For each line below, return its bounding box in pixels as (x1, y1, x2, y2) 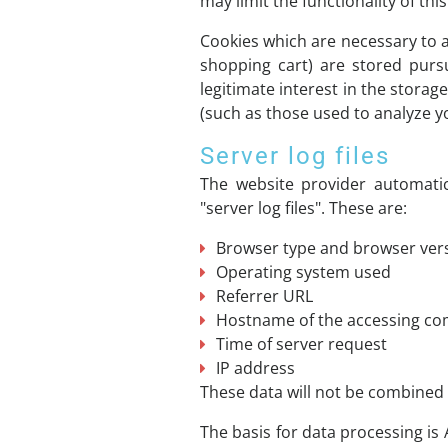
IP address (216, 357, 295, 379)
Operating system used (216, 261, 391, 283)
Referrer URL (216, 285, 313, 307)
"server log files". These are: (200, 197, 407, 219)
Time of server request (216, 333, 387, 355)
